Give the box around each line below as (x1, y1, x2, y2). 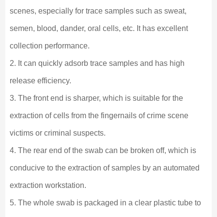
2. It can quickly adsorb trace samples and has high (9, 59, 185, 68)
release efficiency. (9, 77, 71, 85)
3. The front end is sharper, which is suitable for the (9, 94, 183, 103)
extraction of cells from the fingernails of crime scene (9, 111, 188, 120)
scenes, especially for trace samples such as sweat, (9, 7, 186, 15)
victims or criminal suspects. (9, 129, 106, 138)
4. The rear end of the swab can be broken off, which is (9, 146, 196, 155)
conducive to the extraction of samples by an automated (9, 164, 200, 172)
